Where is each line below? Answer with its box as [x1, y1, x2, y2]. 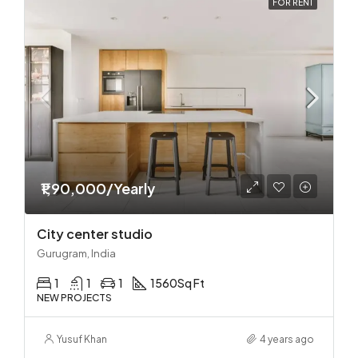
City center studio [37, 225, 153, 242]
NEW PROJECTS [37, 291, 112, 304]
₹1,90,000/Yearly [41, 178, 155, 197]
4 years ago [260, 332, 314, 345]
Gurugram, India [37, 246, 116, 260]
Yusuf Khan [57, 332, 107, 345]
